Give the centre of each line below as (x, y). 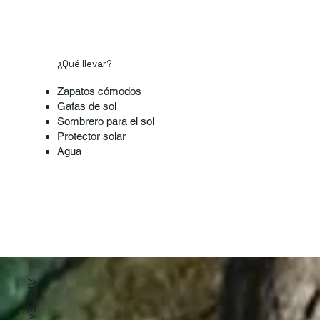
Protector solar (92, 136)
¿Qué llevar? (85, 64)
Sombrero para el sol (106, 121)
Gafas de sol (87, 106)
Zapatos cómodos (100, 91)
